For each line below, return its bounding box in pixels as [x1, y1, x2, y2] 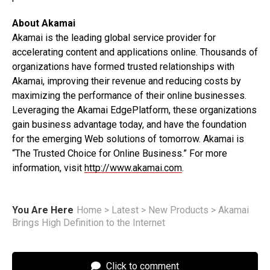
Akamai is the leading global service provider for [12, 32, 216, 43]
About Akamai [12, 17, 75, 29]
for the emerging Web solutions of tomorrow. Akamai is [12, 133, 244, 145]
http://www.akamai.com [84, 162, 182, 174]
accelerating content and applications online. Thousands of [12, 46, 258, 58]
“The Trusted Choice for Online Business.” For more [12, 148, 227, 159]
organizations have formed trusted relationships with [12, 61, 234, 72]
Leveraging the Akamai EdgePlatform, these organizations [12, 104, 257, 116]
